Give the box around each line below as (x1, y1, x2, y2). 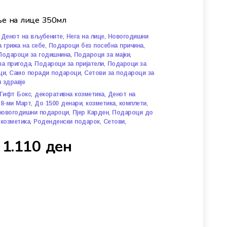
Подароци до (112, 109, 153, 117)
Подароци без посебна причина (48, 42, 143, 50)
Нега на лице (66, 33, 104, 41)
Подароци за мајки (73, 51, 130, 59)
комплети (119, 100, 146, 107)
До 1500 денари (34, 100, 83, 107)
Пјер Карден (72, 109, 109, 117)
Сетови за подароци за (84, 69, 154, 77)
